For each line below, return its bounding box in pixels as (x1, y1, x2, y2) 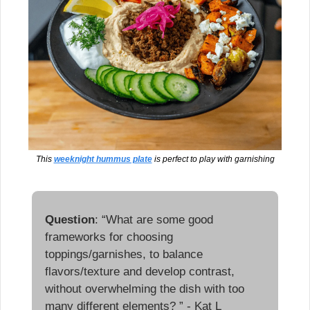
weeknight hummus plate (53, 154, 152, 164)
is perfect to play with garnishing (152, 154, 275, 164)
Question (45, 212, 95, 226)
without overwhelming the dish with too (45, 282, 244, 295)
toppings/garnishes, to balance (45, 247, 203, 261)
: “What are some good (95, 212, 213, 226)
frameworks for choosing (45, 230, 173, 244)
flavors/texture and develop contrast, (45, 264, 235, 278)
